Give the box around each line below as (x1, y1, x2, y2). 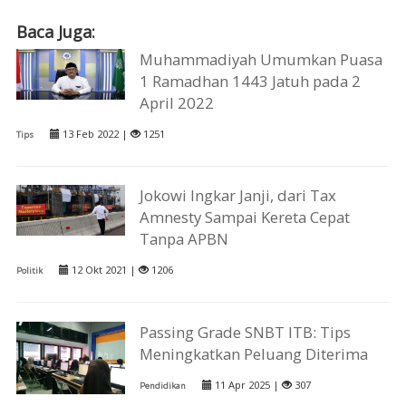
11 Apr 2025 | (212, 377, 283, 391)
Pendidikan (140, 379, 187, 391)
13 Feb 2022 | (59, 127, 130, 141)
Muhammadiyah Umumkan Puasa (140, 49, 383, 71)
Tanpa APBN (140, 228, 229, 250)
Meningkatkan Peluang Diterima (140, 343, 369, 364)
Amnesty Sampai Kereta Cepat (140, 207, 351, 228)
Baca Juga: (15, 20, 95, 43)
